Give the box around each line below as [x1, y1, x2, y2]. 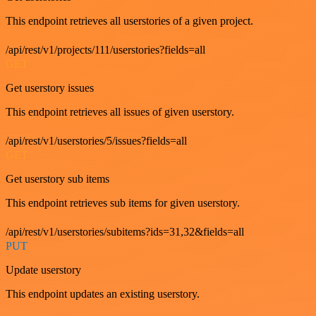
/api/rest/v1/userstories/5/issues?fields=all [6, 134, 187, 147]
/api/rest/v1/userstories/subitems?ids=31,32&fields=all [6, 225, 244, 238]
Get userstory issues [6, 81, 94, 94]
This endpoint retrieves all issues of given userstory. [6, 105, 234, 118]
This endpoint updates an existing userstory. [6, 287, 200, 300]
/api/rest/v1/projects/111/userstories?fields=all [6, 43, 205, 56]
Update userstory [6, 263, 81, 276]
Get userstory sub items [6, 172, 109, 185]
